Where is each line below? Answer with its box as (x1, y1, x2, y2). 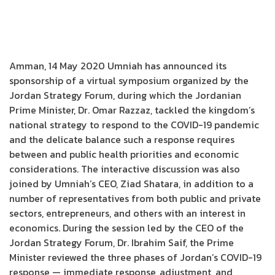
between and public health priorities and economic (9, 147, 239, 161)
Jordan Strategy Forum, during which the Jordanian (9, 88, 241, 103)
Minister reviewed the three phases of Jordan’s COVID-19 (9, 250, 261, 265)
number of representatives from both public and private (9, 191, 261, 206)
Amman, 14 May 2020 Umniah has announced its (9, 58, 227, 73)
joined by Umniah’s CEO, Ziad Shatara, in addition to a (9, 176, 254, 191)
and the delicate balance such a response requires (9, 132, 234, 147)
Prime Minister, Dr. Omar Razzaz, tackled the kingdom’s (9, 103, 255, 117)
